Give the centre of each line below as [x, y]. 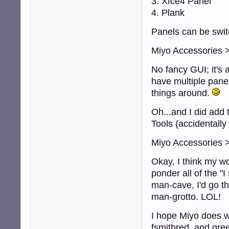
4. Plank [168, 13]
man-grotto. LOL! [186, 197]
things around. [182, 93]
